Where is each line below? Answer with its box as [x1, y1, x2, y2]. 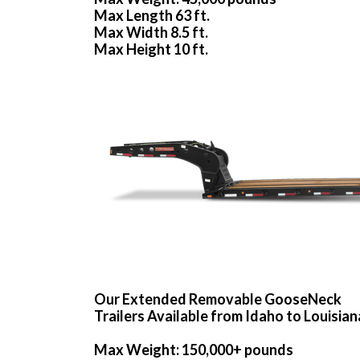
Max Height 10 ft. [94, 40, 208, 59]
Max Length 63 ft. [94, 6, 210, 25]
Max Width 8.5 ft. [94, 23, 208, 42]
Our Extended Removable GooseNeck [94, 290, 342, 309]
